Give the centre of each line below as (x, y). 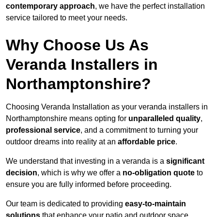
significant (185, 161)
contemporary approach (50, 6)
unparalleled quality (164, 119)
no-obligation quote (159, 173)
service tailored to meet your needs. (67, 18)
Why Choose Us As (77, 45)
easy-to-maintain (155, 204)
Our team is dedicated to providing (65, 204)
